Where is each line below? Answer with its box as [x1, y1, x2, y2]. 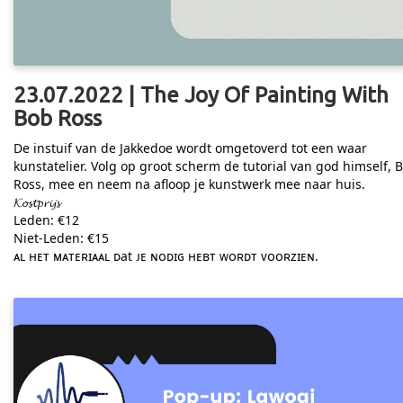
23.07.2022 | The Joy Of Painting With [13, 82, 389, 107]
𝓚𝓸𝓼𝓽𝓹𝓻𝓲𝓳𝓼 [13, 193, 60, 210]
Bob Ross [13, 105, 102, 130]
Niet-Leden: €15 [13, 228, 109, 246]
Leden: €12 [13, 210, 79, 228]
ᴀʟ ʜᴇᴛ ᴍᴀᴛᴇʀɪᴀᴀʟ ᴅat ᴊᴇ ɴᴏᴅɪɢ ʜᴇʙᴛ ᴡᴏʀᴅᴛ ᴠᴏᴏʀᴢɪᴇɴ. [13, 246, 318, 264]
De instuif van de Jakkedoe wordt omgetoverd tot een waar [13, 139, 367, 157]
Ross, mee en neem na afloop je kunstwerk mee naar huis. [13, 175, 365, 193]
